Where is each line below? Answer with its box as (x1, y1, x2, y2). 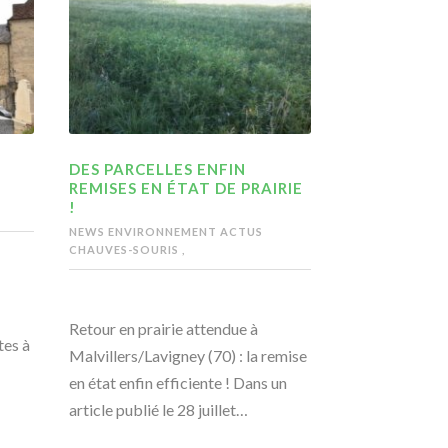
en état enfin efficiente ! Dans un (68, 373, 287, 393)
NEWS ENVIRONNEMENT (68, 225, 220, 239)
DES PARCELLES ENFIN (68, 160, 246, 179)
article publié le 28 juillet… (68, 400, 248, 420)
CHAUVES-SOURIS (68, 243, 182, 257)
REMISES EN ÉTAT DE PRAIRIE (68, 179, 303, 198)
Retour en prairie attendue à (68, 319, 258, 339)
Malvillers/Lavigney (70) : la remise (68, 346, 307, 366)
